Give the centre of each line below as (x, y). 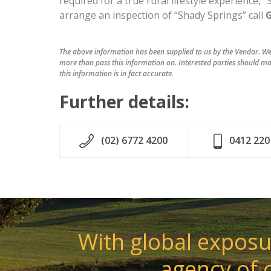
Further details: (124, 102)
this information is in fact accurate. (116, 73)
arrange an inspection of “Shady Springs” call (162, 15)
